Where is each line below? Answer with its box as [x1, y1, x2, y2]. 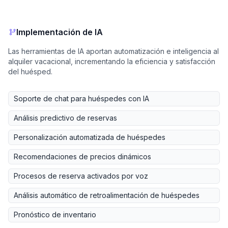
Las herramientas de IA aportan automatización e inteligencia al [8, 47, 219, 56]
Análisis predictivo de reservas [14, 113, 117, 123]
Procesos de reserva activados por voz [14, 172, 148, 181]
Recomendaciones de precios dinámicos [14, 152, 151, 161]
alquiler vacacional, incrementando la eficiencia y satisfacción [8, 57, 215, 66]
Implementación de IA [16, 27, 103, 38]
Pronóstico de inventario [14, 210, 96, 219]
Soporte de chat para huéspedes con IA [14, 94, 149, 103]
